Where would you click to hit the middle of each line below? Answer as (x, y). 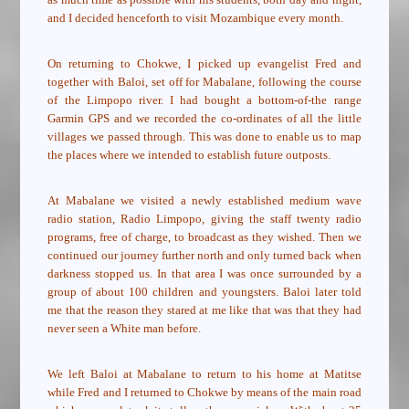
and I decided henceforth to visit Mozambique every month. (196, 18)
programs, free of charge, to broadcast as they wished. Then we (204, 237)
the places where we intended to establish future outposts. (189, 155)
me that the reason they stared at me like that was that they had (204, 310)
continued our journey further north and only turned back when (204, 256)
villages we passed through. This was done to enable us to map (204, 137)
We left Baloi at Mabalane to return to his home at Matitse (204, 374)
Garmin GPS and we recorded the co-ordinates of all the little (204, 119)
